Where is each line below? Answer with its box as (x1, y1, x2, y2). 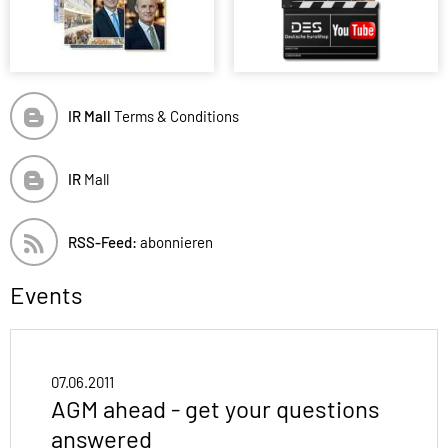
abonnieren (137, 233, 213, 252)
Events (10, 280, 83, 310)
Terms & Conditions (111, 107, 239, 126)
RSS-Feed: (68, 233, 137, 252)
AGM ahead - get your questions (51, 394, 380, 424)
